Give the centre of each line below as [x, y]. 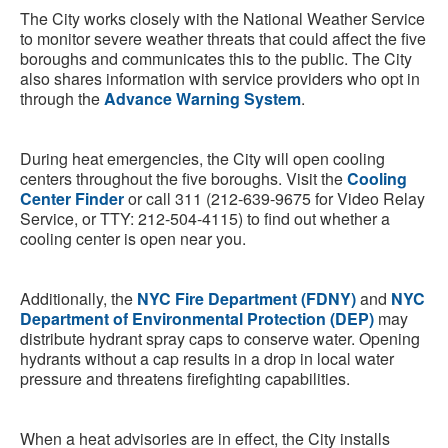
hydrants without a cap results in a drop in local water [207, 359]
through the [62, 99]
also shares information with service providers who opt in [220, 79]
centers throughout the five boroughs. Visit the [183, 179]
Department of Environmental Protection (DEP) [199, 319]
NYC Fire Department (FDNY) [246, 299]
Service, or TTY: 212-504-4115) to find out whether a [205, 219]
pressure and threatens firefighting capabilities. [185, 379]
